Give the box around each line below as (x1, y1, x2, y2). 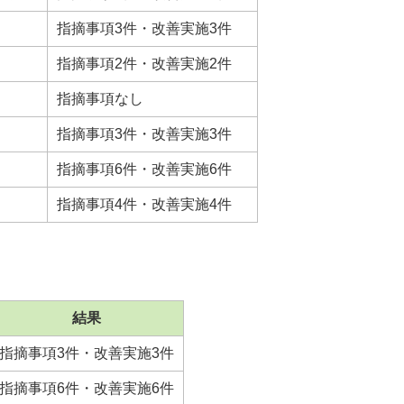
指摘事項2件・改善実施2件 (57, 56, 232, 72)
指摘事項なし (57, 91, 143, 107)
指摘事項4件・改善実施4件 (57, 197, 232, 213)
